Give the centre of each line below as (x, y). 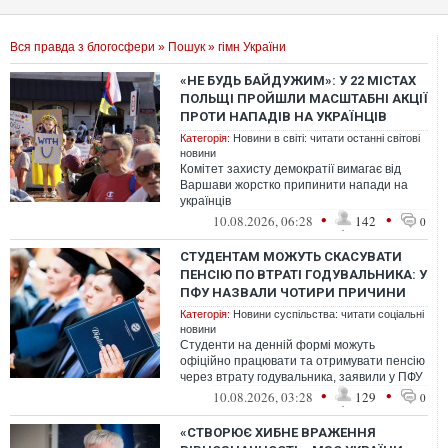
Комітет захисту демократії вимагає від (290, 169)
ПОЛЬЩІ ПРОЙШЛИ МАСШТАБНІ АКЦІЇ (304, 98)
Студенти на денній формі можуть (277, 345)
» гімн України (245, 47)
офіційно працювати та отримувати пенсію (302, 361)
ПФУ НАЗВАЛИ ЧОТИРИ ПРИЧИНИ (293, 292)
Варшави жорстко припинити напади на (294, 185)
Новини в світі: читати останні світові (326, 138)
